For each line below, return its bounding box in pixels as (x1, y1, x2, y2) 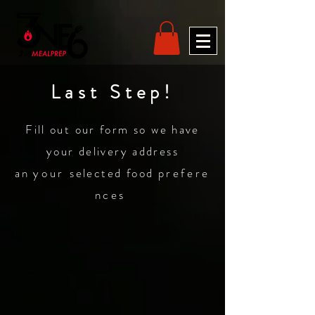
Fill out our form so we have (25, 120, 200, 138)
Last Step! (51, 78, 174, 105)
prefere (157, 164, 210, 181)
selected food (70, 164, 158, 181)
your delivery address (46, 142, 179, 160)
